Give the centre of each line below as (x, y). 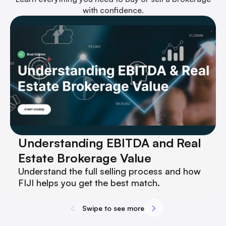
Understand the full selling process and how (109, 171)
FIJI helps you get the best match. (89, 183)
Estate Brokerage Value (85, 158)
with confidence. (113, 10)
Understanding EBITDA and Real (109, 143)
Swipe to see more (113, 208)
